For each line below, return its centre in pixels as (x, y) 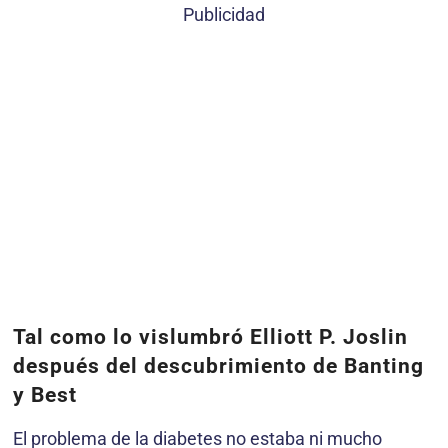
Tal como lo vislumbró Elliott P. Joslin (210, 337)
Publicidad (224, 15)
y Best (45, 395)
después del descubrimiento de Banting (218, 366)
